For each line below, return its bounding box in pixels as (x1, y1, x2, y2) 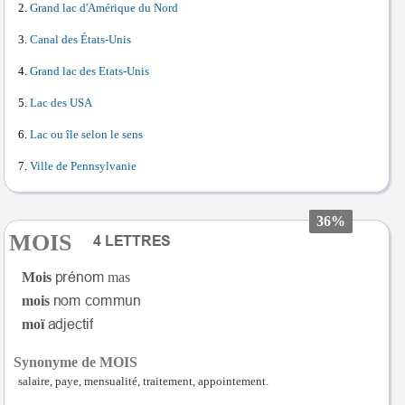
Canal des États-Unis (30, 33, 131, 46)
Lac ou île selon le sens (30, 127, 143, 141)
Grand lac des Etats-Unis (30, 64, 149, 78)
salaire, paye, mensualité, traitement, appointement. (18, 374, 268, 388)
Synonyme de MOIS (14, 353, 137, 370)
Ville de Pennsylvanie (30, 159, 137, 173)
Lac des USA (30, 96, 92, 109)
